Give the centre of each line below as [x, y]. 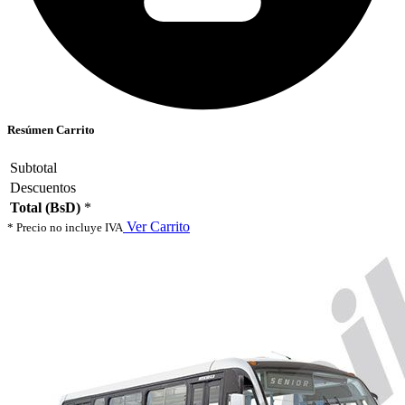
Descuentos [43, 188]
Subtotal [33, 168]
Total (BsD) [45, 208]
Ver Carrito [156, 227]
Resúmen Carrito [51, 129]
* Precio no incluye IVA [65, 228]
